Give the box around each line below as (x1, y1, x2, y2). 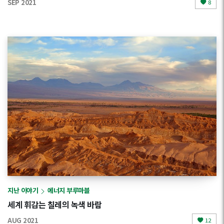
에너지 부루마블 (47, 185, 89, 195)
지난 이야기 (7, 185, 38, 195)
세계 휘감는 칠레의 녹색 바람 (7, 198, 101, 210)
